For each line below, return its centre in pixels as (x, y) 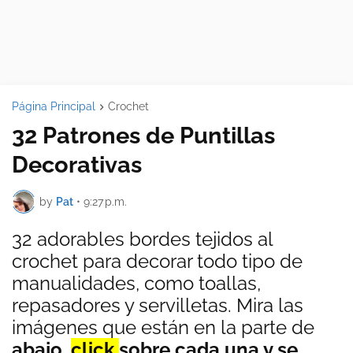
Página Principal (54, 106)
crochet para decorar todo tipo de (157, 262)
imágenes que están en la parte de (163, 328)
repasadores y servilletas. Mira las (158, 306)
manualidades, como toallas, (136, 284)
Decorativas (77, 165)
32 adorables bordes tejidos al (142, 240)
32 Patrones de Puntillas (143, 136)
